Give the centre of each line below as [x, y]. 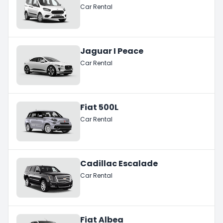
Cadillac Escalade [119, 163]
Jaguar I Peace [112, 51]
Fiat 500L [99, 107]
